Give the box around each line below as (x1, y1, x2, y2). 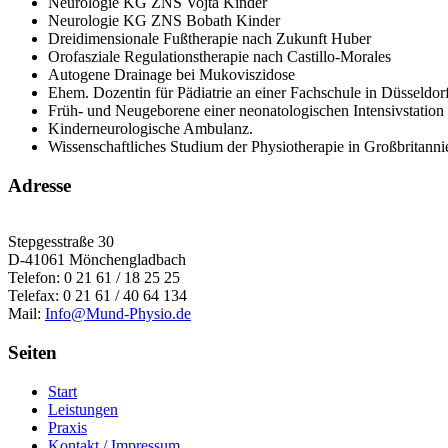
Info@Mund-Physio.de (45, 305, 191, 323)
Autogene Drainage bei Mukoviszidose (48, 65, 295, 83)
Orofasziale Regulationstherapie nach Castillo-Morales (48, 47, 391, 65)
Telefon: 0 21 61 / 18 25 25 (8, 269, 180, 287)
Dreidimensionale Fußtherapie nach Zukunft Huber (48, 29, 371, 47)
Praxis (48, 418, 87, 436)
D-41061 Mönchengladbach (8, 251, 186, 269)
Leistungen (48, 400, 118, 418)
